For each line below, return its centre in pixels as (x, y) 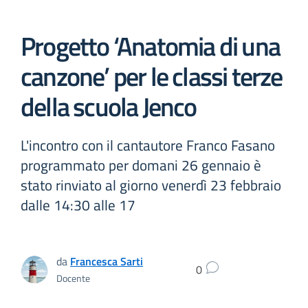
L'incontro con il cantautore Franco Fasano (148, 145)
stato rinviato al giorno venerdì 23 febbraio (151, 185)
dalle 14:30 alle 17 (78, 205)
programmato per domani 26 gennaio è (141, 165)
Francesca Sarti (107, 261)
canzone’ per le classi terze (152, 76)
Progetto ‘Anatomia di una (151, 46)
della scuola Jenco (109, 106)
